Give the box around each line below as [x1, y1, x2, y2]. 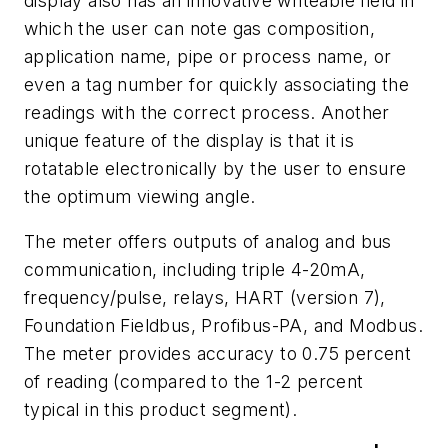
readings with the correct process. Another [24, 101, 390, 123]
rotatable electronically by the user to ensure [24, 157, 407, 179]
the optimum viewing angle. [24, 185, 256, 207]
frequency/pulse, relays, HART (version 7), [24, 287, 386, 309]
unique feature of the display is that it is [24, 129, 355, 151]
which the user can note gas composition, [24, 17, 375, 39]
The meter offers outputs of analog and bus [24, 231, 392, 253]
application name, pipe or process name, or [24, 45, 392, 67]
